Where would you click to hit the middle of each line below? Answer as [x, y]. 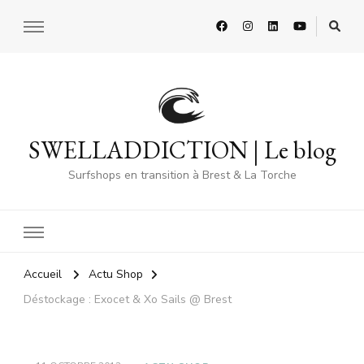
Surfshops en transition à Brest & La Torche [182, 175]
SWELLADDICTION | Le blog [182, 150]
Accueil [43, 275]
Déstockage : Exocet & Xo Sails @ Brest [128, 300]
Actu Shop [116, 275]
